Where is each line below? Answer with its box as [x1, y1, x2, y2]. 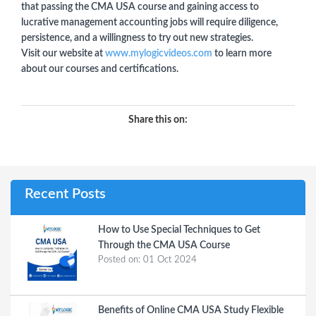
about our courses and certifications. [21, 63, 181, 74]
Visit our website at [21, 48, 105, 59]
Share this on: [128, 114, 188, 125]
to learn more [212, 48, 272, 59]
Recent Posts [25, 186, 106, 201]
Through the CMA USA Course [98, 240, 230, 250]
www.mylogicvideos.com [105, 48, 212, 59]
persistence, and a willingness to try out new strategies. [21, 32, 253, 43]
